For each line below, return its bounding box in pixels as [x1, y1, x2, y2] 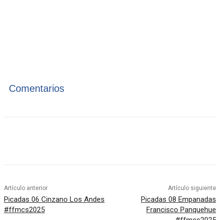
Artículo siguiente [167, 185, 216, 192]
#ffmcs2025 [4, 205, 45, 215]
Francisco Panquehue [146, 205, 216, 215]
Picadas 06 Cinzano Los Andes [4, 195, 105, 204]
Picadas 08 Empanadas [140, 195, 216, 204]
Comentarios [9, 83, 64, 94]
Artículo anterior [4, 185, 48, 192]
